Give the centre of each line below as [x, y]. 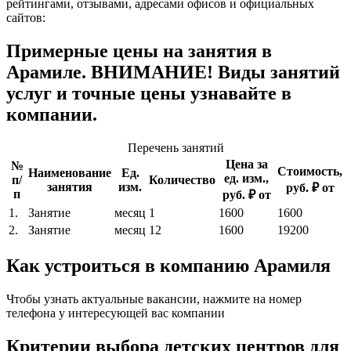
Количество [182, 180]
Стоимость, [310, 172]
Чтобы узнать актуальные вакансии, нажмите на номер [154, 299]
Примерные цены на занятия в [139, 51]
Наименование [70, 173]
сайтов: [26, 18]
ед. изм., [246, 179]
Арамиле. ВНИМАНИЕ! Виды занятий [173, 72]
